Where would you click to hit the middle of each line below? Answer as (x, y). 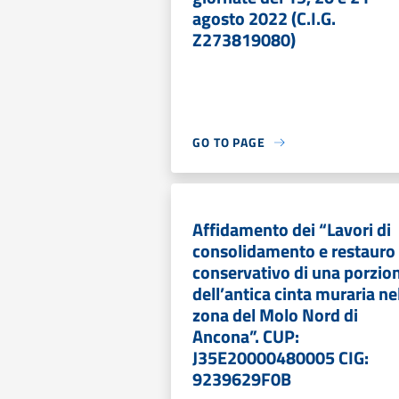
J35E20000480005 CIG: (281, 358)
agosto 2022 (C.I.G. (264, 18)
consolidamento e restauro (294, 251)
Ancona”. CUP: (246, 336)
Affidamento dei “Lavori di (292, 229)
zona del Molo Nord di (275, 315)
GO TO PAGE (229, 142)
